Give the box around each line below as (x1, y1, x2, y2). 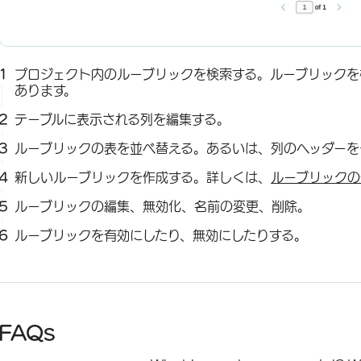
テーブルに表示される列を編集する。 (15, 113, 230, 127)
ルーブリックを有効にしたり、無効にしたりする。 (15, 229, 308, 243)
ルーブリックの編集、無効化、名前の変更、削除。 (15, 200, 311, 214)
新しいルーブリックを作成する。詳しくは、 (15, 171, 272, 185)
